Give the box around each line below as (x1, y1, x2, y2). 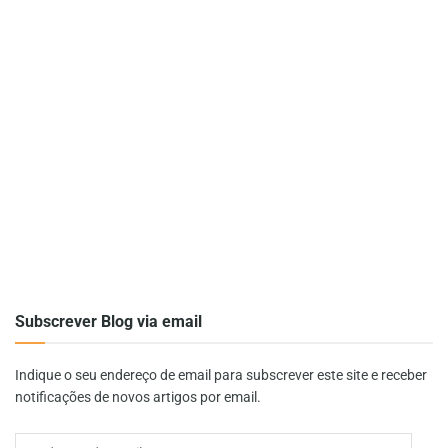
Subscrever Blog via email (15, 312, 202, 331)
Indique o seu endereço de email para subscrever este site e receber (15, 367, 427, 383)
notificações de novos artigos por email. (15, 389, 261, 405)
